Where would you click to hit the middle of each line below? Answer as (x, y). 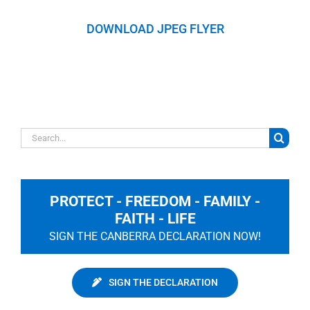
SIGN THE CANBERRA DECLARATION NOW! (155, 236)
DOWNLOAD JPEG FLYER (155, 28)
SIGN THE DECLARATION (163, 282)
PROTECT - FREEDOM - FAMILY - (155, 201)
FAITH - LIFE (155, 218)
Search (37, 134)
